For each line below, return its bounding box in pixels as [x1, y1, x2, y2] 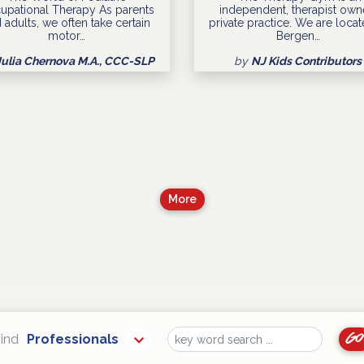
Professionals [26, 331, 119, 348]
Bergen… [275, 29, 320, 43]
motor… [47, 29, 85, 43]
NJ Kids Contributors [251, 54, 362, 68]
